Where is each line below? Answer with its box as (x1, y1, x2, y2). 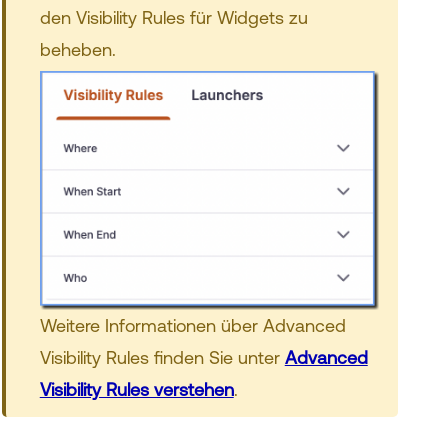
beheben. (39, 39, 116, 61)
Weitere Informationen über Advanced (39, 315, 346, 337)
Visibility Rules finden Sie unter (39, 347, 285, 369)
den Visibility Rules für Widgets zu (39, 7, 308, 29)
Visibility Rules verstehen (39, 379, 234, 401)
